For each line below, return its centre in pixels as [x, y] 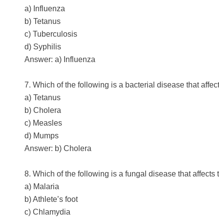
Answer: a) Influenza [60, 59]
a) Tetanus [43, 97]
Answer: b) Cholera [58, 148]
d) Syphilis [43, 46]
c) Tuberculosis [51, 34]
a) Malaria [42, 186]
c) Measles [43, 123]
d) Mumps [42, 135]
